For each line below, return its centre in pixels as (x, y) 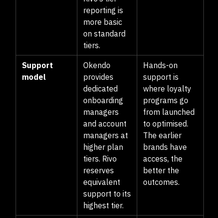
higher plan (103, 147)
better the (161, 170)
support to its (107, 194)
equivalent (102, 182)
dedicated (100, 89)
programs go (166, 100)
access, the (163, 159)
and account (105, 124)
